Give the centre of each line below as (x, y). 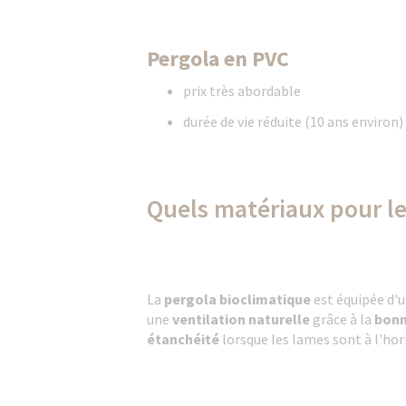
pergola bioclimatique (237, 299)
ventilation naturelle (241, 319)
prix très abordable (242, 91)
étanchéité (183, 339)
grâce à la (342, 319)
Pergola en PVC (220, 58)
